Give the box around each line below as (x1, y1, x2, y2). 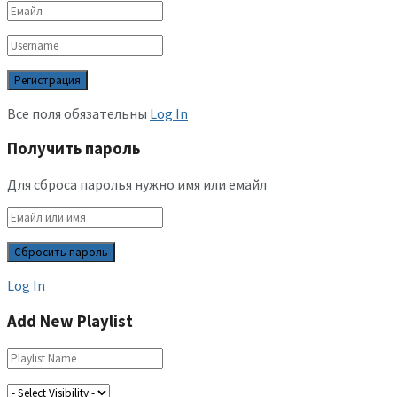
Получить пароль (7, 138, 140, 160)
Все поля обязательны (7, 104, 147, 122)
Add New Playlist (7, 310, 133, 331)
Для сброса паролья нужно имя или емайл (7, 175, 267, 194)
